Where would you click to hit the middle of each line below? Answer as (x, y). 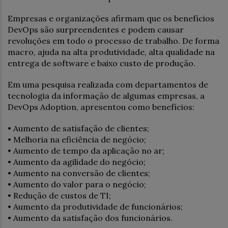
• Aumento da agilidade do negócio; (77, 162)
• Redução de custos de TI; (59, 195)
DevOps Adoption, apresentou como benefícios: (101, 107)
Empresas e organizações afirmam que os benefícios (111, 18)
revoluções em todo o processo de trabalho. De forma (113, 40)
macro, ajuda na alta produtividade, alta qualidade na (111, 52)
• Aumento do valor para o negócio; (77, 184)
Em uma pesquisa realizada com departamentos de (108, 84)
